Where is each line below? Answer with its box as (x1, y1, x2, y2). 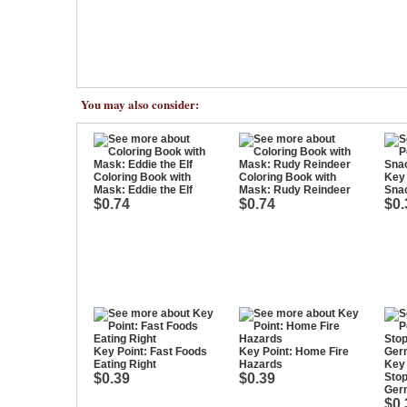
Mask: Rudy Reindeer (239, 184, 351, 196)
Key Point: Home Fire (239, 345, 349, 358)
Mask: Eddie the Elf (94, 184, 193, 196)
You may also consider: (81, 95, 199, 113)
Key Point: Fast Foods (94, 345, 207, 358)
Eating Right (94, 358, 156, 371)
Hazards (239, 358, 283, 371)
